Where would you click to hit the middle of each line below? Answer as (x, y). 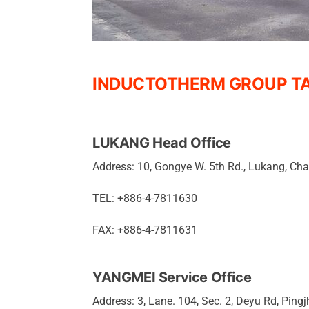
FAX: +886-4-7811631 (145, 230)
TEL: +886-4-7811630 (145, 198)
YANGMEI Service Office (172, 277)
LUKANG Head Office (162, 143)
